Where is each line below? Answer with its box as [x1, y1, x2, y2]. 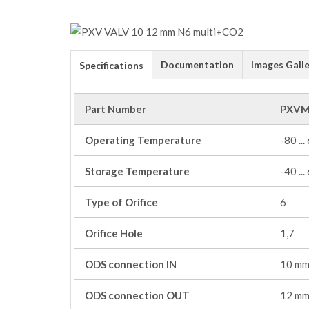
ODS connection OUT [85, 289, 190, 301]
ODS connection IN [85, 258, 177, 270]
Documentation [161, 59, 234, 70]
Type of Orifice [85, 196, 158, 208]
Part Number [85, 103, 146, 115]
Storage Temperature [85, 165, 190, 177]
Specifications [79, 59, 143, 71]
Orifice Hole [85, 227, 143, 239]
